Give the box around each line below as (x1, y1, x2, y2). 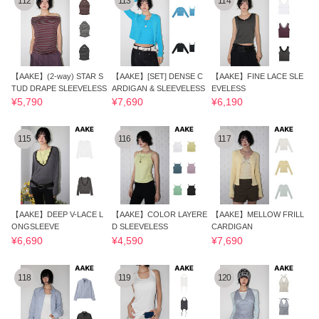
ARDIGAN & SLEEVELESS (111, 83, 205, 93)
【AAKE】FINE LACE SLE (211, 71, 304, 80)
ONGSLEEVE (11, 222, 60, 231)
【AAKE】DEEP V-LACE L (11, 210, 104, 219)
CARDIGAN (211, 222, 253, 231)
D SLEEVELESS (111, 222, 168, 231)
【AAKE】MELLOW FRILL (211, 210, 305, 219)
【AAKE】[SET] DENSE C (111, 71, 203, 80)
